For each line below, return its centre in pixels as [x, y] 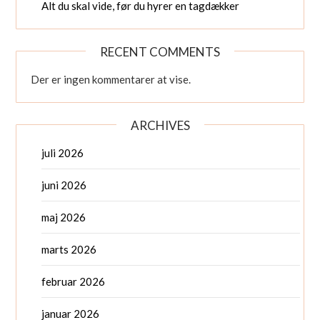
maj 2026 [64, 217]
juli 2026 [63, 152]
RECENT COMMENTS [160, 51]
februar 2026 [74, 281]
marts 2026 [69, 249]
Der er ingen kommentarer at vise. [111, 79]
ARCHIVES [160, 125]
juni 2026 [64, 185]
